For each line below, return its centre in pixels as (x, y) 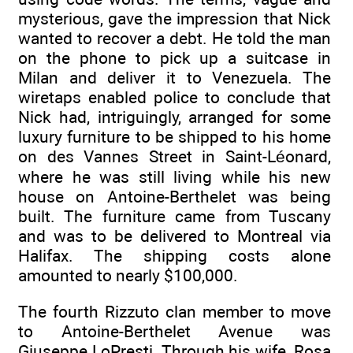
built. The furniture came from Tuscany (175, 216)
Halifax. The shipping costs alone (175, 255)
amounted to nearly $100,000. (128, 275)
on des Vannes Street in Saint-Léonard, (175, 156)
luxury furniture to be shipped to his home (175, 136)
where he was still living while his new (175, 176)
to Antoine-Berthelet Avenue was (175, 331)
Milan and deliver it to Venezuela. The (175, 77)
